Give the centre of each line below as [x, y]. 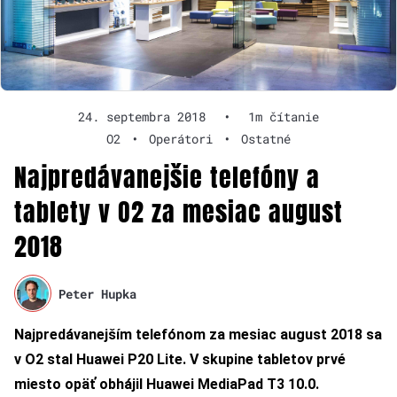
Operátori [181, 139]
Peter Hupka [98, 293]
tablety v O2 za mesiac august [179, 212]
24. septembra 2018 [142, 117]
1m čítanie [284, 117]
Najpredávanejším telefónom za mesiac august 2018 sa [198, 335]
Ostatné [266, 139]
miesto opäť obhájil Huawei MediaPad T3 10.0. [167, 385]
